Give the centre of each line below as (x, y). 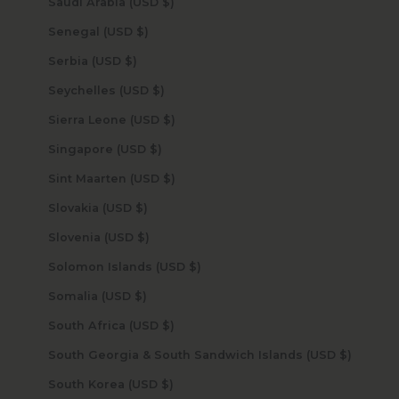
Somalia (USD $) (140, 296)
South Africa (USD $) (168, 325)
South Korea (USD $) (167, 384)
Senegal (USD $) (142, 31)
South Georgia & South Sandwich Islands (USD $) (345, 354)
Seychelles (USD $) (158, 90)
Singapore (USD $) (155, 149)
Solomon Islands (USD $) (195, 266)
